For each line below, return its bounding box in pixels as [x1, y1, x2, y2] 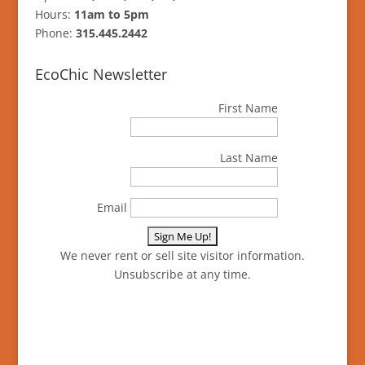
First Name [218, 99, 278, 116]
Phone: [34, 24, 76, 41]
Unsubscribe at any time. [113, 266, 251, 282]
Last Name [219, 149, 278, 165]
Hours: [34, 6, 74, 22]
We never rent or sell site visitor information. [59, 247, 305, 263]
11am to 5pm [73, 6, 149, 22]
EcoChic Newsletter [34, 64, 167, 84]
